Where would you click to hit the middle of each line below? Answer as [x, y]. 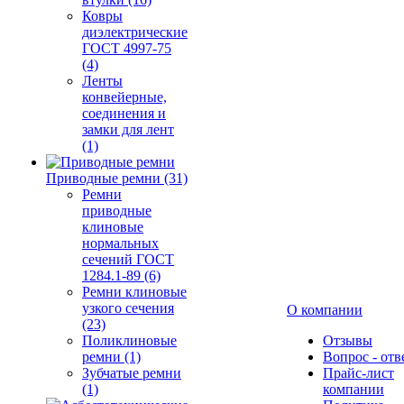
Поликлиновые [129, 340]
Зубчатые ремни [132, 373]
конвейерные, [124, 97]
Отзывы [348, 340]
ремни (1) [111, 357]
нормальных [120, 243]
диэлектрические [135, 32]
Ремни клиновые [134, 292]
